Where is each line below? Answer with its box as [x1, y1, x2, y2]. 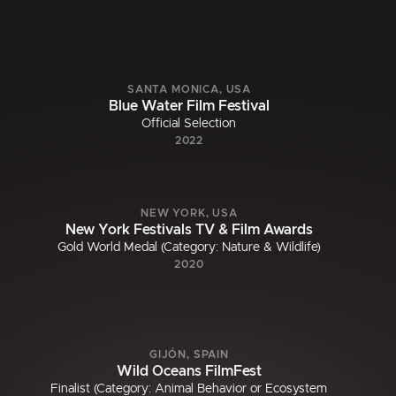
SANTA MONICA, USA [126, 84, 252, 95]
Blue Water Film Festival [108, 99, 270, 114]
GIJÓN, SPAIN [148, 349, 230, 361]
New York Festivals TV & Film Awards [65, 223, 313, 238]
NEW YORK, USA [141, 208, 238, 219]
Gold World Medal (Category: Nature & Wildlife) [57, 241, 321, 255]
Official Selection [141, 118, 237, 131]
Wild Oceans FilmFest [116, 364, 262, 379]
